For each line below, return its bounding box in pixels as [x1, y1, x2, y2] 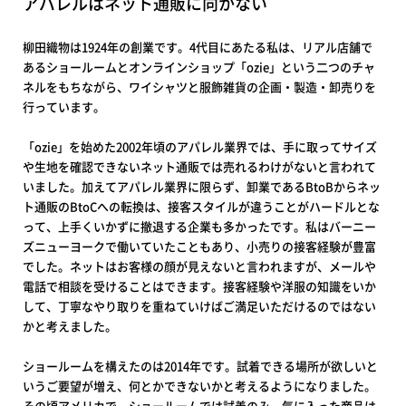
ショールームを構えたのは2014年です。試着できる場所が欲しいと [23, 357, 378, 375]
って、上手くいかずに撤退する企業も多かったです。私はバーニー [23, 217, 376, 236]
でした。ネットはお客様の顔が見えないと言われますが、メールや [23, 257, 376, 275]
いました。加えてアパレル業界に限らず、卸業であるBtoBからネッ [23, 178, 381, 196]
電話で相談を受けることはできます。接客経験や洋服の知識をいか [23, 277, 376, 295]
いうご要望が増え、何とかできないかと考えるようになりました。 [23, 377, 376, 395]
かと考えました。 [23, 317, 117, 335]
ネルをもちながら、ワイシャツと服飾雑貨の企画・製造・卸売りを [23, 78, 376, 96]
